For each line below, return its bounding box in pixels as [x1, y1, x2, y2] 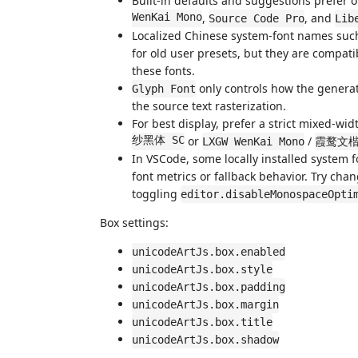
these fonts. [132, 63, 195, 78]
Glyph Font [132, 82, 196, 95]
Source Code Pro [209, 12, 304, 25]
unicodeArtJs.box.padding [132, 280, 285, 293]
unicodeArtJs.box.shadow [132, 333, 279, 346]
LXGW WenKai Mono [202, 135, 304, 148]
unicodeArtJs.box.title [132, 316, 272, 328]
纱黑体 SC [132, 133, 185, 149]
